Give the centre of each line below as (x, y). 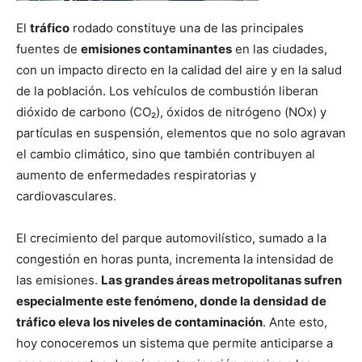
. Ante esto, (295, 322)
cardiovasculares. (66, 196)
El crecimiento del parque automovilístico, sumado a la (171, 238)
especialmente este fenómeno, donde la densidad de (171, 301)
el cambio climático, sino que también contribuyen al (166, 154)
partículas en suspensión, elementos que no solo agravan (181, 133)
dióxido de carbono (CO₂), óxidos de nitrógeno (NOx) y (171, 112)
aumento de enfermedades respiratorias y (136, 175)
